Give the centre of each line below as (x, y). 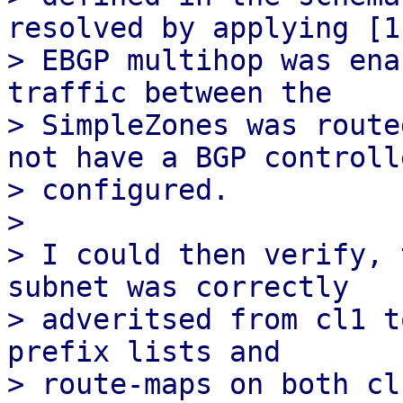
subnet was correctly (178, 287)
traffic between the (170, 93)
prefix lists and (144, 352)
